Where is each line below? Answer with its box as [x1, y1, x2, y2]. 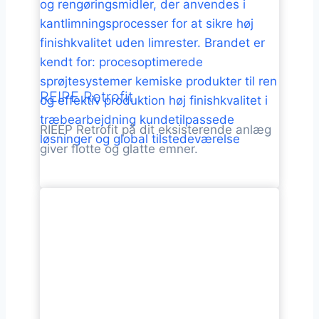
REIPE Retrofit [40, 88, 133, 106]
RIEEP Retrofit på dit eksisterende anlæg [40, 122, 271, 137]
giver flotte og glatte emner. [40, 142, 198, 157]
